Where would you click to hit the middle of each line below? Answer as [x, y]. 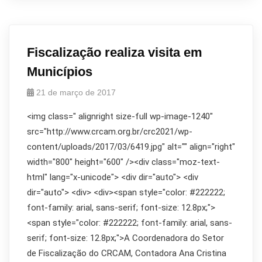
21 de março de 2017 [76, 92]
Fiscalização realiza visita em [115, 52]
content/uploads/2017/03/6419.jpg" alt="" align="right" [131, 147]
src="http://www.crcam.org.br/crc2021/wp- [110, 132]
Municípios [60, 72]
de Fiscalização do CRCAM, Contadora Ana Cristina [127, 253]
